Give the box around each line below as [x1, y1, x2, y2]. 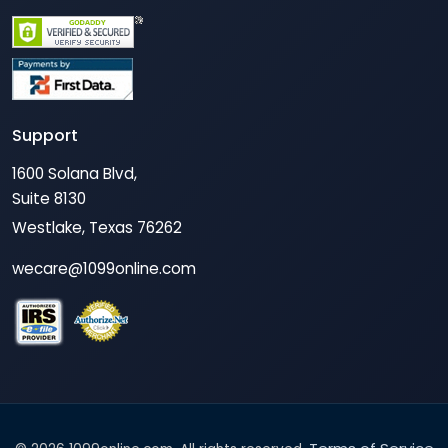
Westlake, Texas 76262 [12, 217, 182, 239]
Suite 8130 [12, 188, 86, 210]
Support [12, 124, 78, 148]
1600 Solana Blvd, [12, 163, 137, 185]
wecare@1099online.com [12, 258, 196, 280]
